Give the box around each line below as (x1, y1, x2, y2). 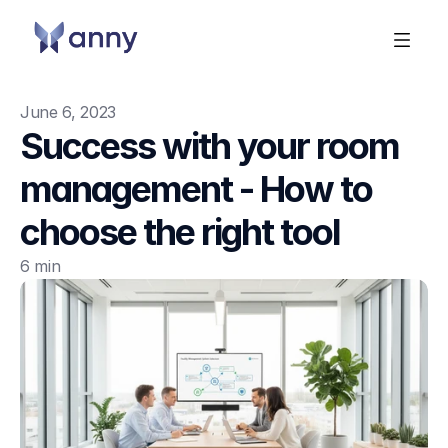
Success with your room (20, 124, 399, 168)
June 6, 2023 (20, 102, 117, 122)
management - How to (20, 167, 372, 211)
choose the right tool (20, 210, 340, 254)
